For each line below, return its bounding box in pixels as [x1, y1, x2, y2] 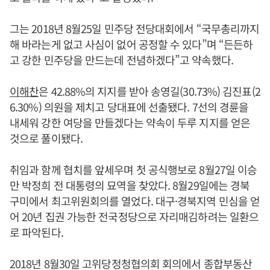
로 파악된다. [10, 224, 63, 240]
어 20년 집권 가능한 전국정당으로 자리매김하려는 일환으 [10, 209, 259, 225]
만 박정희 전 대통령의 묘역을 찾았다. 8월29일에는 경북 [10, 177, 250, 193]
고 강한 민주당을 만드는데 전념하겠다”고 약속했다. [10, 52, 233, 68]
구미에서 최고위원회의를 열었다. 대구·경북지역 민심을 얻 [10, 193, 260, 209]
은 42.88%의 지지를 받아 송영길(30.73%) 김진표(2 [39, 83, 260, 99]
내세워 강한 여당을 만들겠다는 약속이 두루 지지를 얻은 [10, 115, 251, 131]
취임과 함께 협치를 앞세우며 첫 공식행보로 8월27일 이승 [10, 162, 257, 178]
